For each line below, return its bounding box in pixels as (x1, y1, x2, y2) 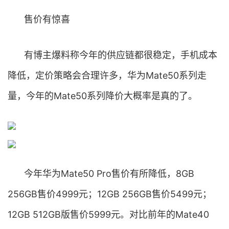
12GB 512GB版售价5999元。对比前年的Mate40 (8, 209, 209, 220)
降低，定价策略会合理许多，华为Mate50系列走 (8, 70, 207, 81)
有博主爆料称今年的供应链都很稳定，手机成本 (24, 50, 217, 60)
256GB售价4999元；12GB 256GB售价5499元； (8, 189, 212, 199)
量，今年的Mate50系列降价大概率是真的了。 (8, 90, 197, 101)
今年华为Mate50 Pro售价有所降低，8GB (24, 168, 194, 179)
